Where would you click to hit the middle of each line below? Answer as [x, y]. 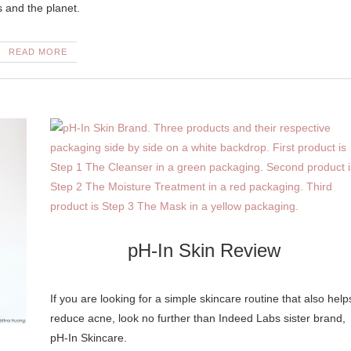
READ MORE [38, 52]
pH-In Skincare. [88, 338]
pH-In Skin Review [204, 250]
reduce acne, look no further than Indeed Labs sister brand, [197, 318]
